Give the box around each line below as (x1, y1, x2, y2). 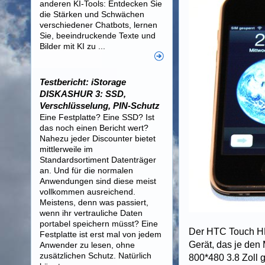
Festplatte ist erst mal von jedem (40, 230, 161, 239)
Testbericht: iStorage (40, 77, 126, 87)
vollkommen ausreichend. (40, 187, 135, 196)
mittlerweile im (40, 144, 93, 154)
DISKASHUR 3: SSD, (40, 89, 126, 99)
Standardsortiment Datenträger (40, 155, 156, 164)
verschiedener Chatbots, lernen (40, 20, 157, 30)
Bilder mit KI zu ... (40, 41, 105, 51)
